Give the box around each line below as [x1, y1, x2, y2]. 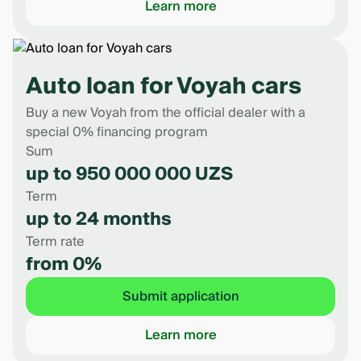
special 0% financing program [26, 121, 208, 143]
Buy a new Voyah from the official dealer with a [26, 102, 305, 124]
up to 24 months [26, 204, 172, 234]
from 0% [26, 249, 102, 280]
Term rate [26, 230, 85, 253]
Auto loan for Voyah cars [26, 67, 301, 106]
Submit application [122, 285, 239, 308]
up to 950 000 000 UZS [26, 159, 233, 189]
